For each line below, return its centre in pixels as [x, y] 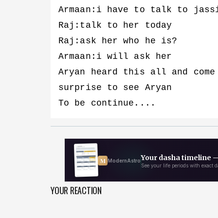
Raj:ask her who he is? [118, 41]
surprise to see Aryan [115, 87]
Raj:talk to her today [115, 25]
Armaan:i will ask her [115, 56]
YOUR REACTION [76, 190]
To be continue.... [107, 103]
